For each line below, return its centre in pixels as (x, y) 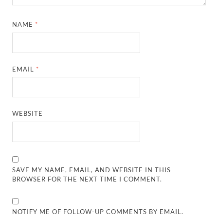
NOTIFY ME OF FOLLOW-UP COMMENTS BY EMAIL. (98, 211)
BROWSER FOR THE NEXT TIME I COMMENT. (87, 179)
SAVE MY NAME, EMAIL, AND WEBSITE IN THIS (92, 170)
